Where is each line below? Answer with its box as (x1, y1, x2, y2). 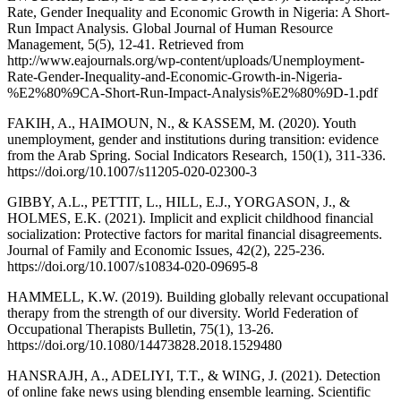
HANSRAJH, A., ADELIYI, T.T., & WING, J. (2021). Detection (7, 368, 380, 384)
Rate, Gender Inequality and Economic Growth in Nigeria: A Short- (7, 4, 389, 21)
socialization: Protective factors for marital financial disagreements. (7, 226, 382, 243)
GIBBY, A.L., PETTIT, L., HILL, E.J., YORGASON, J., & (7, 194, 350, 210)
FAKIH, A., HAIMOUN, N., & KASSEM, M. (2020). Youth (7, 115, 356, 132)
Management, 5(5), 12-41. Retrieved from (7, 37, 243, 53)
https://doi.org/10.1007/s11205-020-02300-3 (7, 164, 257, 180)
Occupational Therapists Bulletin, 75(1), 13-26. (7, 321, 274, 337)
